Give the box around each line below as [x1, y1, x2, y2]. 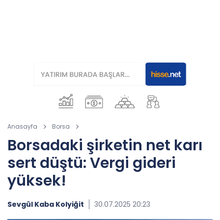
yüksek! [7, 170, 66, 191]
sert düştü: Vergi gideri [7, 153, 176, 173]
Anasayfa [7, 122, 37, 131]
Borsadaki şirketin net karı [7, 135, 203, 156]
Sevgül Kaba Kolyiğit [7, 199, 84, 209]
